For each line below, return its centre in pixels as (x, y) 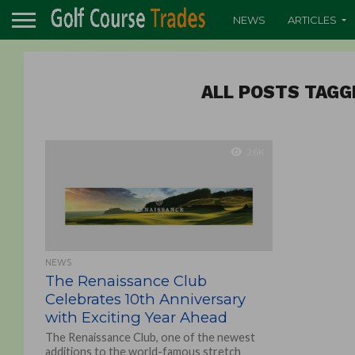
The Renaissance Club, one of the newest (150, 337)
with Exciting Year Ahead (136, 317)
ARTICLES (312, 19)
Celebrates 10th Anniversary (145, 299)
